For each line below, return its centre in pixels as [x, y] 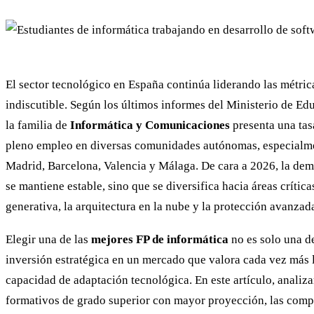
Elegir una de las [48, 239]
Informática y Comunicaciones [150, 125]
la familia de [38, 125]
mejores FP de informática [160, 239]
